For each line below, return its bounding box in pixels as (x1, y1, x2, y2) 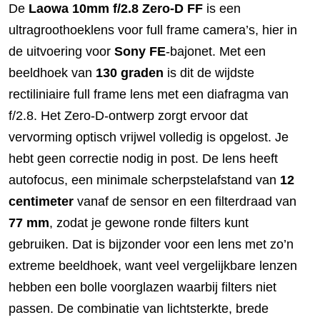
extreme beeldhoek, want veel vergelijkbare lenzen (9, 259, 297, 273)
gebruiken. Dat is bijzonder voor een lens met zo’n (9, 237, 294, 251)
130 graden (96, 66, 164, 80)
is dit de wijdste (164, 66, 254, 80)
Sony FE (114, 44, 166, 59)
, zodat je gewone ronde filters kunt (49, 216, 249, 230)
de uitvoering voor (9, 44, 114, 59)
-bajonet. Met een (166, 44, 266, 59)
